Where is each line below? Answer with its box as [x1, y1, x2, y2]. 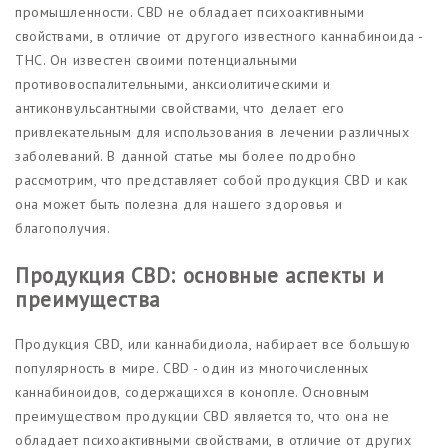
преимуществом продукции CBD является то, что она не [15, 406, 390, 425]
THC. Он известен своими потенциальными [15, 50, 298, 69]
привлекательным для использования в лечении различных [15, 122, 410, 141]
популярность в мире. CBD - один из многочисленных [15, 358, 369, 377]
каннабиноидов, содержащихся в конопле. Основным [15, 382, 370, 401]
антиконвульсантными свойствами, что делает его [15, 98, 345, 117]
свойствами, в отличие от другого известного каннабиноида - [15, 26, 424, 45]
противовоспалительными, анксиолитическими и [15, 74, 331, 93]
